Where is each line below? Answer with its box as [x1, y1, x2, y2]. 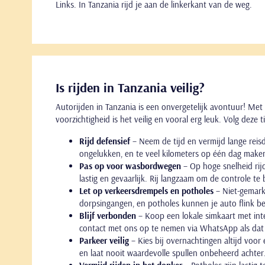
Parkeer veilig [79, 234, 129, 246]
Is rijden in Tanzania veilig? [56, 79, 205, 96]
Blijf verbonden [79, 209, 136, 221]
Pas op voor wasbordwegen [79, 160, 181, 172]
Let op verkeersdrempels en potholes [79, 185, 214, 196]
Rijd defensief [79, 135, 130, 147]
